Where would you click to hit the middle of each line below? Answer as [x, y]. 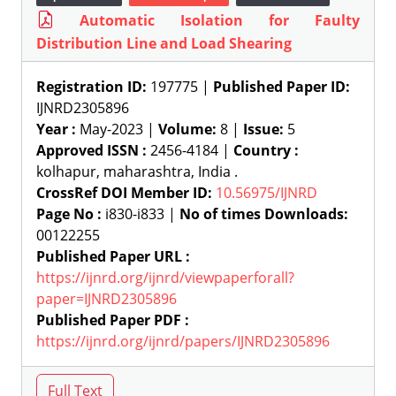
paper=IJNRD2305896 [107, 299]
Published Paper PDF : [113, 320]
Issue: [265, 129]
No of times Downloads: [264, 214]
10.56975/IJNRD [267, 193]
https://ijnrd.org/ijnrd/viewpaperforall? [165, 278]
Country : [266, 150]
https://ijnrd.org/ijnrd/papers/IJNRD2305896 [183, 341]
